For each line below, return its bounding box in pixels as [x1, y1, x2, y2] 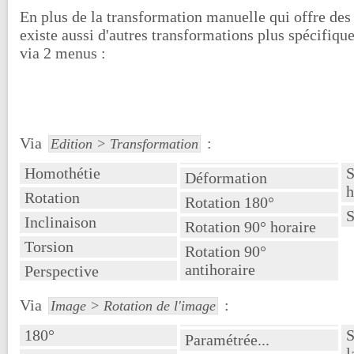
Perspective [24, 262, 99, 280]
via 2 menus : [20, 43, 106, 62]
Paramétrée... [185, 330, 270, 348]
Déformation [185, 168, 268, 186]
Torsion [24, 237, 73, 255]
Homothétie [24, 164, 100, 182]
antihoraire [185, 260, 256, 278]
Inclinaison [24, 213, 96, 231]
